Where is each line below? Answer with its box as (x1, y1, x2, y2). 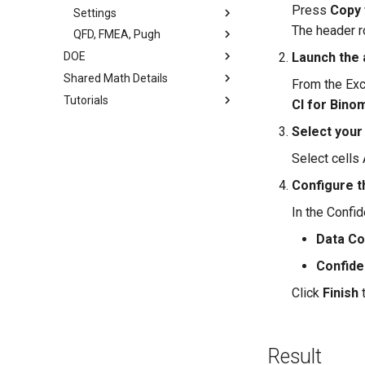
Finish (323, 285, 358, 301)
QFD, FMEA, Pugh (73, 28, 161, 42)
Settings (73, 6, 117, 20)
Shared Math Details (64, 71, 168, 85)
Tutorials (64, 93, 108, 107)
